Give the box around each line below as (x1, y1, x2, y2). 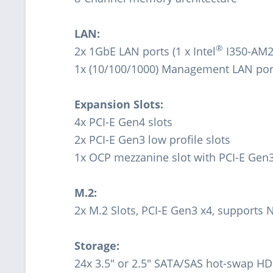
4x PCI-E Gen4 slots (74, 114, 172, 129)
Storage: (74, 238, 119, 253)
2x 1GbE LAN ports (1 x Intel (74, 43, 216, 58)
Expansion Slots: (74, 96, 163, 112)
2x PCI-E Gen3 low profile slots (74, 132, 230, 147)
